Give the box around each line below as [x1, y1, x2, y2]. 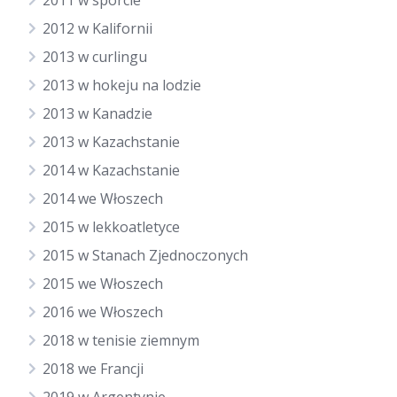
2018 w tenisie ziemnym [43, 331, 199, 350]
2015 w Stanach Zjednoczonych [43, 245, 248, 265]
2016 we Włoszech [43, 302, 163, 322]
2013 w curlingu [43, 47, 147, 66]
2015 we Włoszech [43, 274, 163, 293]
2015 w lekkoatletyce [43, 217, 180, 237]
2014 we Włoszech [43, 189, 163, 208]
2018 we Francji [43, 359, 144, 378]
